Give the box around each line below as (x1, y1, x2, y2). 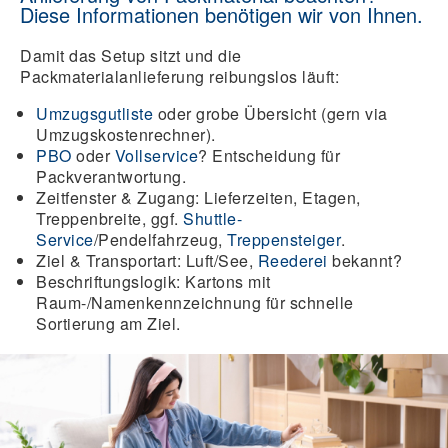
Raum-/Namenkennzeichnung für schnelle (36, 291, 354, 314)
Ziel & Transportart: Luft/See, (36, 249, 258, 272)
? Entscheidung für (198, 144, 340, 167)
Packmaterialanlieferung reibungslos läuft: (20, 65, 339, 88)
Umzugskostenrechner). (36, 123, 216, 146)
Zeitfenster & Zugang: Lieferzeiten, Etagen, (36, 186, 361, 209)
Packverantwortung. (36, 165, 186, 188)
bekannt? (327, 249, 402, 272)
